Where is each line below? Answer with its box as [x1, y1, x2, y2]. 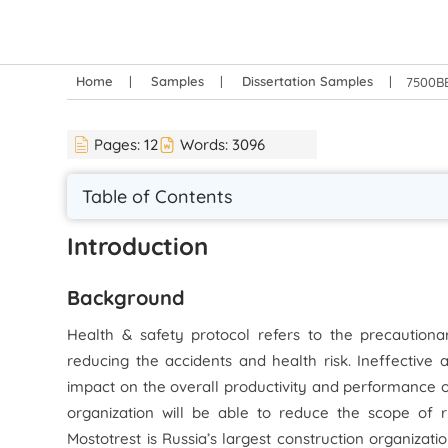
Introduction [67, 231, 209, 261]
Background [67, 285, 186, 310]
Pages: [94, 135, 145, 154]
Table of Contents [82, 185, 234, 208]
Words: [180, 135, 233, 154]
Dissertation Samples [242, 73, 374, 89]
